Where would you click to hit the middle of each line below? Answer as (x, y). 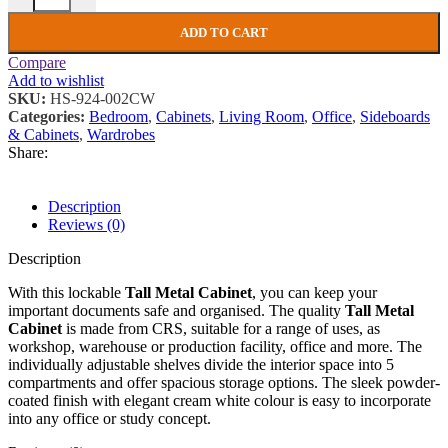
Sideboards (395, 117)
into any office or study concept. (109, 419)
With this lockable (66, 293)
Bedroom (118, 117)
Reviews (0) (86, 225)
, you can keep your (314, 293)
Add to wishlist (56, 81)
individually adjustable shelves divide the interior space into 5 (201, 365)
